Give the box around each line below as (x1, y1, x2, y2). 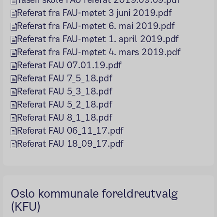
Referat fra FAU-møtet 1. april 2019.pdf (17, 32, 179, 45)
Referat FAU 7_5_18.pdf (17, 72, 112, 84)
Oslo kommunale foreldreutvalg (11, 185, 178, 201)
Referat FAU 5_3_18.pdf (17, 85, 112, 97)
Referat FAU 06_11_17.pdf (17, 124, 124, 137)
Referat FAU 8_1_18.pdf (17, 111, 112, 124)
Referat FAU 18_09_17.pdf (17, 137, 124, 150)
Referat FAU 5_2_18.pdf (17, 98, 112, 110)
